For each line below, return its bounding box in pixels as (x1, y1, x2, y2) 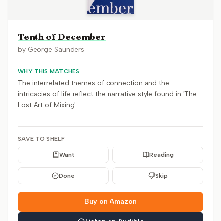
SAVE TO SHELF (18, 135, 65, 142)
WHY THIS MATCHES (18, 68, 79, 74)
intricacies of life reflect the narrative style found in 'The (18, 90, 197, 98)
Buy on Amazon (84, 197, 137, 206)
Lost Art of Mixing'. (18, 101, 77, 109)
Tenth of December (18, 31, 106, 42)
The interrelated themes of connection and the (18, 79, 169, 87)
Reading (149, 151, 174, 158)
